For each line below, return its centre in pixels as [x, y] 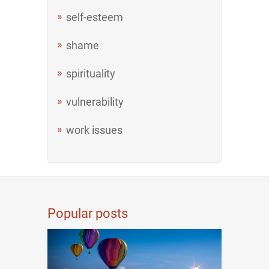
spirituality [91, 74]
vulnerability [95, 102]
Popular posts [88, 213]
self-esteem [95, 17]
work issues [94, 130]
